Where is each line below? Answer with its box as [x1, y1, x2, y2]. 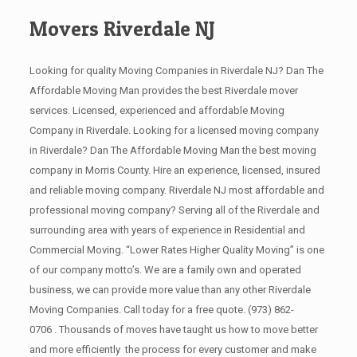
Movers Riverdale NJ [29, 17, 215, 41]
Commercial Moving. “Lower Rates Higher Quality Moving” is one [29, 244, 324, 256]
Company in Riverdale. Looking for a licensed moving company [29, 124, 319, 136]
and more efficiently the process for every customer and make [29, 343, 316, 355]
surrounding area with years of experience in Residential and [29, 224, 305, 236]
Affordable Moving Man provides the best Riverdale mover [29, 84, 298, 96]
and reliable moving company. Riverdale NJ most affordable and [29, 184, 324, 196]
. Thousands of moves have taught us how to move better [51, 324, 318, 335]
